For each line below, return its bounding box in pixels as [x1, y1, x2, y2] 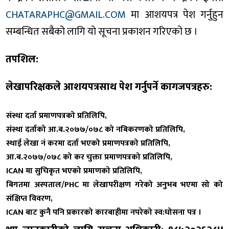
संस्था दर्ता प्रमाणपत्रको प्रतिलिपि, [6, 108, 107, 123]
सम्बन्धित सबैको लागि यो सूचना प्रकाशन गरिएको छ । [6, 23, 198, 41]
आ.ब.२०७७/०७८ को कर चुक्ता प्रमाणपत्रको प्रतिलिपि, [6, 150, 173, 164]
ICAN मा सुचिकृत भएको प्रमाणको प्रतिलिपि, [6, 164, 143, 178]
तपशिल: [6, 50, 39, 68]
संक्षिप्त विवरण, [6, 191, 53, 205]
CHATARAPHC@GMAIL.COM [6, 6, 126, 24]
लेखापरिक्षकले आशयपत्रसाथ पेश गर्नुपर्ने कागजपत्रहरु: [6, 78, 213, 96]
